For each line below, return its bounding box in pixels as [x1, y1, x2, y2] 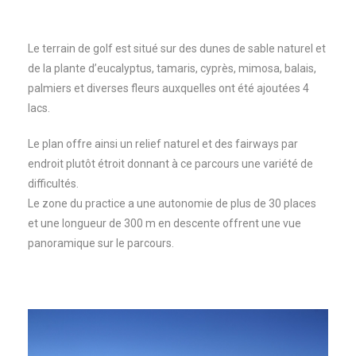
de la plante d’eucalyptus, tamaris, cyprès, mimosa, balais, [28, 62, 316, 75]
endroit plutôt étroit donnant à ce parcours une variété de [28, 157, 313, 170]
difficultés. [28, 177, 79, 190]
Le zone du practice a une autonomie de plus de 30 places [28, 197, 316, 210]
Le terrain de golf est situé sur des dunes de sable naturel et [28, 42, 326, 55]
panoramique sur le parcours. [28, 237, 174, 250]
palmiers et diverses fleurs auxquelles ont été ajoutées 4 [28, 82, 309, 95]
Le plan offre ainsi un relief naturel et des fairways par [28, 137, 298, 150]
